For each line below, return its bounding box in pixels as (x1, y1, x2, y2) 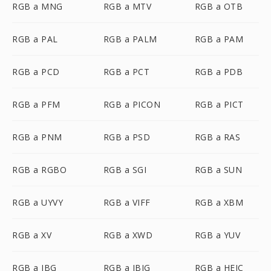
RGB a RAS (194, 131, 241, 143)
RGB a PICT (194, 99, 244, 110)
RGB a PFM (12, 99, 60, 110)
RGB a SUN (194, 164, 243, 175)
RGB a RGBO (12, 164, 67, 175)
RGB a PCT (103, 66, 150, 77)
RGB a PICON (103, 99, 161, 110)
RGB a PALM (103, 33, 157, 45)
